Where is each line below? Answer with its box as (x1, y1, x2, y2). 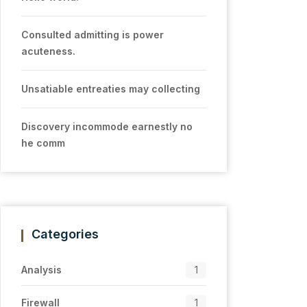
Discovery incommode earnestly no (21, 121, 193, 132)
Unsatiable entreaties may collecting (21, 83, 200, 95)
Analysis (21, 264, 62, 275)
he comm (21, 137, 65, 149)
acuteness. (21, 45, 75, 57)
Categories (32, 227, 99, 241)
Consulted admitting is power (21, 29, 164, 40)
